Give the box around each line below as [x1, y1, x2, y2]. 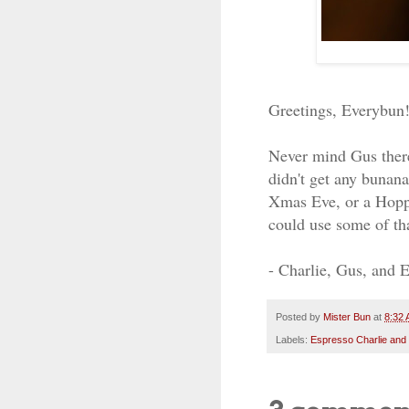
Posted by [276, 311, 323, 323]
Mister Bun [323, 311, 371, 323]
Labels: [276, 333, 310, 345]
